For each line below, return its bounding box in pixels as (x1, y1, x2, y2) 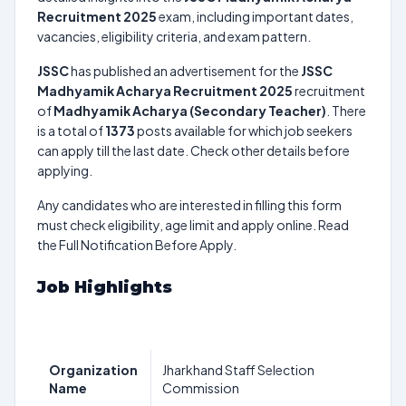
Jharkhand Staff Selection (162, 362, 314, 378)
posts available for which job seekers (135, 122, 353, 139)
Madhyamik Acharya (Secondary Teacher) (53, 102, 326, 119)
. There (326, 102, 366, 119)
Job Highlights (37, 277, 172, 297)
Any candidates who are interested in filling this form (37, 197, 342, 213)
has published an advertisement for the (69, 63, 301, 79)
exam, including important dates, (157, 8, 353, 24)
